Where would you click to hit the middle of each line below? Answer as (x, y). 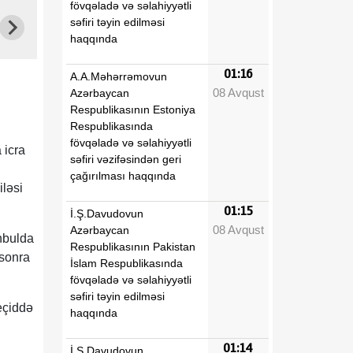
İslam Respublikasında (126, 263)
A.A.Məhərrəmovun (119, 76)
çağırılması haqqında (123, 175)
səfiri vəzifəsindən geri (126, 159)
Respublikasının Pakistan (133, 246)
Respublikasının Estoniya (133, 109)
